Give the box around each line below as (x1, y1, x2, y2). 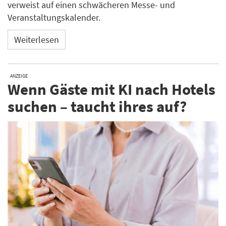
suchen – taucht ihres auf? (8, 96, 187, 116)
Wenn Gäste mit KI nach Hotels (8, 79, 215, 99)
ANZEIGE (10, 72, 28, 79)
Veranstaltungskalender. (8, 11, 100, 23)
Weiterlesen (14, 34, 59, 46)
